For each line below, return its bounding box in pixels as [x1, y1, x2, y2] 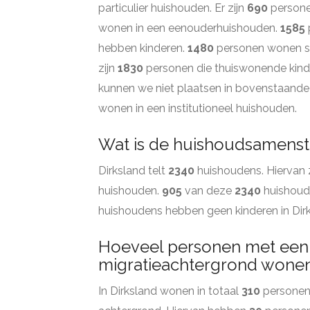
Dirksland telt [98, 164, 168, 177]
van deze [182, 184, 235, 197]
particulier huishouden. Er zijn [98, 1, 247, 15]
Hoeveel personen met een [98, 237, 309, 257]
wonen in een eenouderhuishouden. [98, 21, 280, 35]
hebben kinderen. [98, 42, 188, 55]
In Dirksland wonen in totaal [98, 284, 241, 298]
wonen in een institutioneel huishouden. [98, 102, 297, 115]
